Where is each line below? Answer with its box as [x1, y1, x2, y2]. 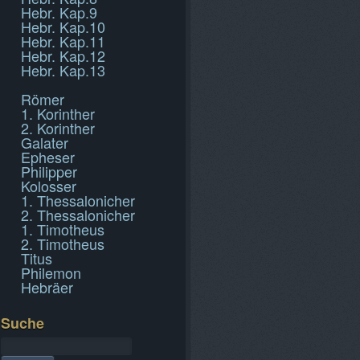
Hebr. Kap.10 [21, 16, 105, 37]
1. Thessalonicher [21, 190, 135, 211]
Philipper [21, 161, 77, 182]
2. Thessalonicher [21, 204, 135, 225]
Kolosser [21, 175, 76, 196]
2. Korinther [21, 117, 95, 138]
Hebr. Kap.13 [21, 59, 105, 80]
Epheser [21, 146, 75, 167]
